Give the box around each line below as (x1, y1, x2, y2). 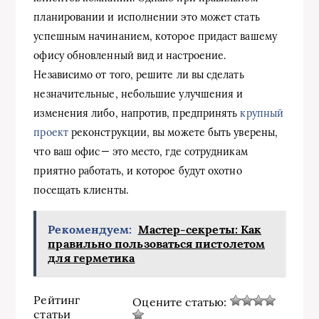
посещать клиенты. (33, 183, 128, 197)
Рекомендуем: (48, 221, 132, 236)
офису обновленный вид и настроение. (33, 48, 226, 62)
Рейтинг (33, 293, 80, 307)
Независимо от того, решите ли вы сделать (33, 68, 244, 81)
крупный (240, 106, 284, 120)
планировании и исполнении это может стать (33, 10, 260, 23)
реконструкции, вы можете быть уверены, (68, 125, 278, 139)
